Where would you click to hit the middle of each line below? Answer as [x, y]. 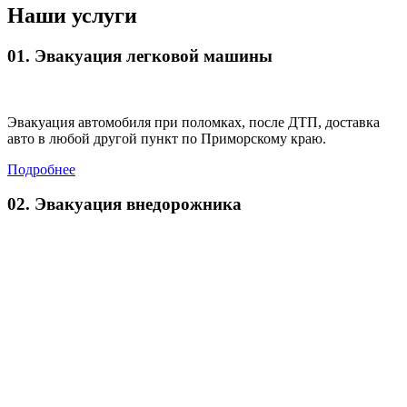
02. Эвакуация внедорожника [124, 204]
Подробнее [41, 169]
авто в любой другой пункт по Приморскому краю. [167, 138]
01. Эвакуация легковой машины [140, 55]
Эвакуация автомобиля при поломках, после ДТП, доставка [194, 122]
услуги [104, 16]
